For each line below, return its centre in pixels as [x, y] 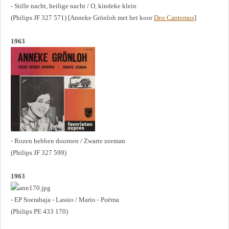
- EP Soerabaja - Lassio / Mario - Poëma [65, 199]
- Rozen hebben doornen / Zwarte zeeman [68, 141]
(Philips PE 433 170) [39, 211]
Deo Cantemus [174, 17]
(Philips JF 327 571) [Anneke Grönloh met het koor [82, 17]
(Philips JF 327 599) [39, 152]
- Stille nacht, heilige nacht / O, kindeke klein [74, 6]
